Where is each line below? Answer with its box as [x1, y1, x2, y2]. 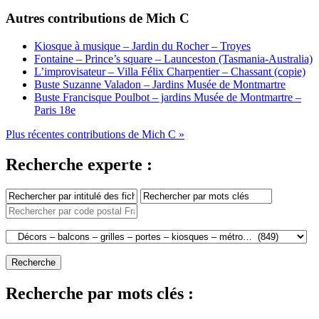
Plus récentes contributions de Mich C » [6, 128, 184, 141]
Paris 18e [34, 104, 75, 117]
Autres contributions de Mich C [6, 11, 189, 26]
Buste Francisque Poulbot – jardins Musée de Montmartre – [34, 91, 301, 104]
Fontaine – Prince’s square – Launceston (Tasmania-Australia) [34, 53, 313, 66]
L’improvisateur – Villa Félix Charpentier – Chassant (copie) [34, 66, 305, 78]
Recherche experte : [6, 155, 152, 174]
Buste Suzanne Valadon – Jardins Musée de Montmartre [34, 78, 286, 91]
